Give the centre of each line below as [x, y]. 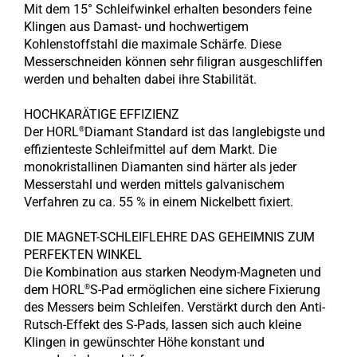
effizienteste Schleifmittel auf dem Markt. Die [150, 149]
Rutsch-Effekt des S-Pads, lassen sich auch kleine [163, 325]
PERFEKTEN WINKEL [83, 255]
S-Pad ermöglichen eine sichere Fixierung [205, 290]
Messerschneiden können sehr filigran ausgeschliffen [173, 62]
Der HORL [51, 132]
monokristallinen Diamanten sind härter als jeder [160, 167]
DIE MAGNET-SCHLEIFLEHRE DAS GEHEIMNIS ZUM [169, 237]
